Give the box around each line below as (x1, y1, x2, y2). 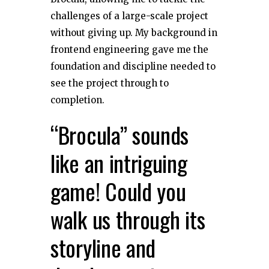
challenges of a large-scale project (50, 10, 208, 22)
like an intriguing (50, 145, 187, 180)
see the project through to (50, 77, 169, 89)
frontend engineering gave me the (50, 43, 208, 55)
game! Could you (50, 174, 186, 208)
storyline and (50, 230, 156, 264)
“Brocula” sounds (50, 117, 189, 151)
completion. (50, 94, 104, 106)
